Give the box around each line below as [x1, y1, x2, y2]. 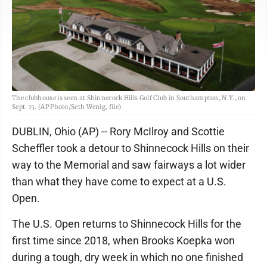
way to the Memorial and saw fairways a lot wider [12, 159, 246, 172]
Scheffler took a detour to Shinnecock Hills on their [12, 142, 249, 155]
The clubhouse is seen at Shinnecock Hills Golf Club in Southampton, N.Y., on [12, 94, 246, 103]
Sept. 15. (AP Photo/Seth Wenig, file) [12, 103, 122, 111]
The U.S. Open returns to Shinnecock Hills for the [12, 218, 241, 231]
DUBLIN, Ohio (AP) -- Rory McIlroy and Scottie [12, 125, 225, 138]
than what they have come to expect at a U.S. [12, 175, 226, 188]
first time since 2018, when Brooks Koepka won [12, 234, 235, 247]
